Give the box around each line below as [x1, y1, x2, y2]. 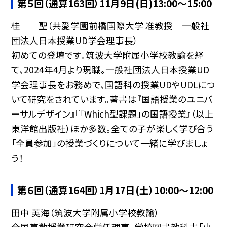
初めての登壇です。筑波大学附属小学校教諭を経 [11, 49, 204, 62]
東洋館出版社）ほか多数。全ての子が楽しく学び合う [11, 122, 213, 135]
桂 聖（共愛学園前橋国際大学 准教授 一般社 [11, 19, 209, 32]
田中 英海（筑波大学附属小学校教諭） [11, 206, 159, 219]
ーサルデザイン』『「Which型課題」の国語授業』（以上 [11, 107, 214, 121]
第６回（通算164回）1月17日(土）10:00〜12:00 [17, 182, 214, 197]
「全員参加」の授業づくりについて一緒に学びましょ [11, 137, 208, 150]
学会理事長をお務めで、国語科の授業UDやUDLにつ [11, 78, 215, 91]
